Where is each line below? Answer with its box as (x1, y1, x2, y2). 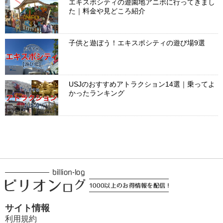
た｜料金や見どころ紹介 (69, 7, 146, 15)
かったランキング (69, 89, 125, 97)
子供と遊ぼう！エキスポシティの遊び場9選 (69, 39, 206, 47)
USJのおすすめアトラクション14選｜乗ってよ (69, 80, 216, 88)
